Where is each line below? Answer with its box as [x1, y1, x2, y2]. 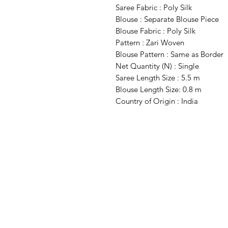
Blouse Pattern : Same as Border [116, 49, 223, 60]
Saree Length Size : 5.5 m [116, 73, 200, 83]
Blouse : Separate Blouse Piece [116, 14, 219, 24]
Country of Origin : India [116, 96, 198, 106]
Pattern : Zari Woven [116, 38, 184, 48]
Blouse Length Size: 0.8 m [116, 84, 202, 95]
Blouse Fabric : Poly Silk [116, 26, 195, 36]
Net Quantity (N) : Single [116, 61, 199, 71]
